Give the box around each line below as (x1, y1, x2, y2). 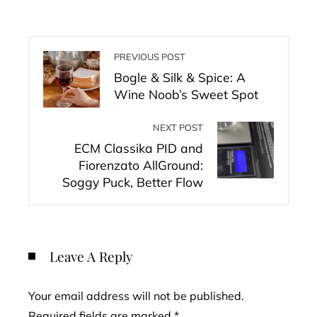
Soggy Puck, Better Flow (62, 174, 203, 190)
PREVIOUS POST (114, 51, 185, 62)
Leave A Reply (50, 247, 133, 265)
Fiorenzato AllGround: (79, 157, 203, 173)
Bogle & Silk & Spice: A (114, 69, 246, 85)
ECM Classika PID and (74, 140, 203, 156)
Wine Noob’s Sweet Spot (114, 86, 258, 102)
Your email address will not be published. (28, 289, 244, 303)
